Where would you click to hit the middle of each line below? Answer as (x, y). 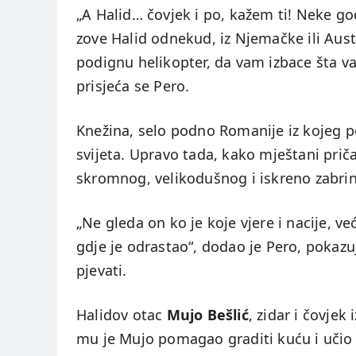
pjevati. (102, 271)
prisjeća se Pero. (133, 86)
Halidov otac (122, 315)
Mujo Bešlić (207, 315)
